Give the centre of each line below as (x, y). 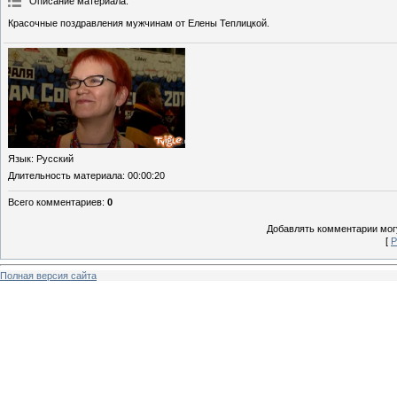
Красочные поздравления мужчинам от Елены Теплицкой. (139, 23)
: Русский (52, 158)
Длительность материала (65, 175)
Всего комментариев (55, 202)
